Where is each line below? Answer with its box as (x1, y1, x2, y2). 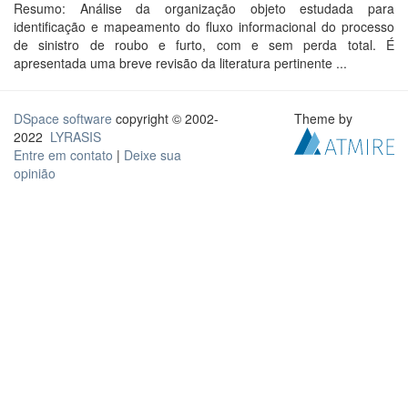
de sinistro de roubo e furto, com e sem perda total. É (14, 36, 394, 54)
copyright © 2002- (112, 109, 219, 127)
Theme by (294, 109, 357, 127)
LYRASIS (50, 127, 101, 146)
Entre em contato (14, 146, 113, 164)
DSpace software (14, 109, 112, 127)
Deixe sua (124, 146, 181, 164)
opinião (14, 164, 56, 182)
